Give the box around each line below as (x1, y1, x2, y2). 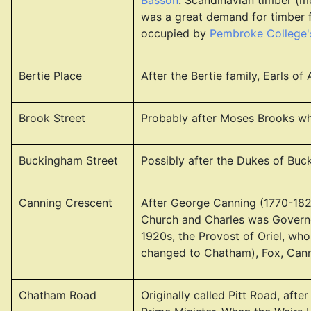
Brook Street (19, 111, 85, 125)
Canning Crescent (19, 196, 112, 210)
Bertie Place (19, 69, 82, 83)
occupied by (141, 26, 210, 40)
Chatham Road (19, 288, 96, 302)
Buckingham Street (19, 153, 118, 167)
